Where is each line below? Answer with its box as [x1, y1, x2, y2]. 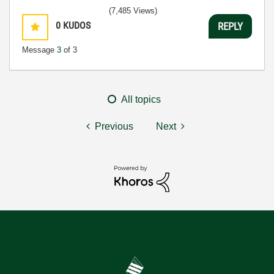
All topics [121, 94, 161, 105]
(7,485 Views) [109, 6, 157, 15]
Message [22, 45, 57, 54]
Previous [95, 121, 133, 131]
